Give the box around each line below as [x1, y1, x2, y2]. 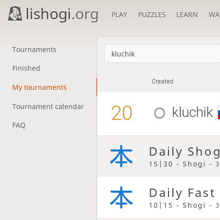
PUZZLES [137, 10, 166, 19]
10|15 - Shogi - [148, 200, 216, 210]
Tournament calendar [12, 101, 84, 111]
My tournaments [12, 82, 67, 92]
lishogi [26, 3, 72, 24]
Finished [12, 63, 40, 73]
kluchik [172, 104, 214, 121]
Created [152, 78, 174, 85]
